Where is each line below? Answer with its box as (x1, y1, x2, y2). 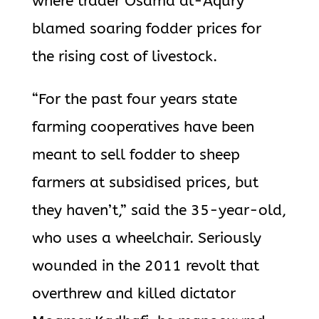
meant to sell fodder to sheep (31, 146, 240, 164)
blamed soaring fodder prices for (31, 20, 261, 38)
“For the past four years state (31, 90, 237, 108)
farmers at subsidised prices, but (31, 174, 258, 192)
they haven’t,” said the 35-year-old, (31, 202, 286, 219)
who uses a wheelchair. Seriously (31, 229, 261, 247)
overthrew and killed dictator (31, 285, 236, 303)
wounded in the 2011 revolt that (31, 257, 259, 275)
